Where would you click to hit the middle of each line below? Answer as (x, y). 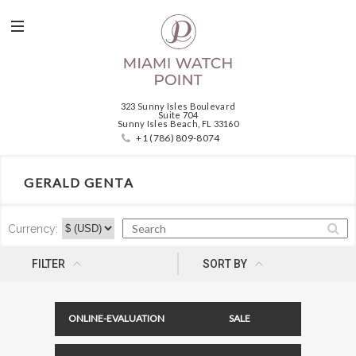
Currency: (33, 228)
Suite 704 (178, 115)
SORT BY (224, 264)
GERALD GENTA (79, 182)
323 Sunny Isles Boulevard (178, 106)
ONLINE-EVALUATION (116, 319)
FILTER (48, 264)
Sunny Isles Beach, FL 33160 (178, 124)
